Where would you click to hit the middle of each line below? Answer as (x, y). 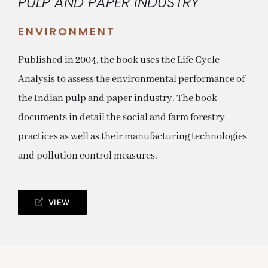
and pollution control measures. (87, 156)
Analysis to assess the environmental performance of (131, 79)
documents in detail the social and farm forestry (121, 117)
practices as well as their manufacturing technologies (132, 136)
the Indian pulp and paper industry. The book (117, 98)
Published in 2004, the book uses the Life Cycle (118, 60)
